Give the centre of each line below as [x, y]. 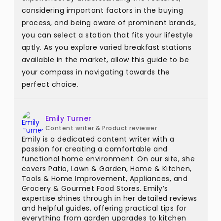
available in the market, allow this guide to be [105, 60]
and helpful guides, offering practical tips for [104, 208]
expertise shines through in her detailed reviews [109, 198]
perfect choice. [50, 84]
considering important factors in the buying [102, 10]
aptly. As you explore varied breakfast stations [106, 47]
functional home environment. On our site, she [108, 159]
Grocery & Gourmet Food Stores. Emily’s [95, 188]
